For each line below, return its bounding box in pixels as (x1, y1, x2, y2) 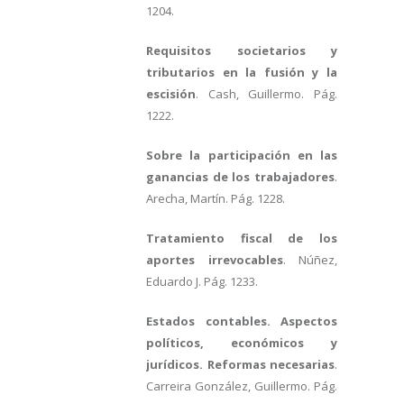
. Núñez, (282, 252, 337, 268)
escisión (146, 86, 196, 102)
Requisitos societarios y (146, 42, 337, 59)
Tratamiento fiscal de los (146, 230, 337, 246)
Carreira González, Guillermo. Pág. (146, 378, 337, 394)
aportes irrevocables (146, 252, 283, 268)
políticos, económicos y (146, 335, 337, 351)
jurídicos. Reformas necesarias (146, 356, 335, 372)
